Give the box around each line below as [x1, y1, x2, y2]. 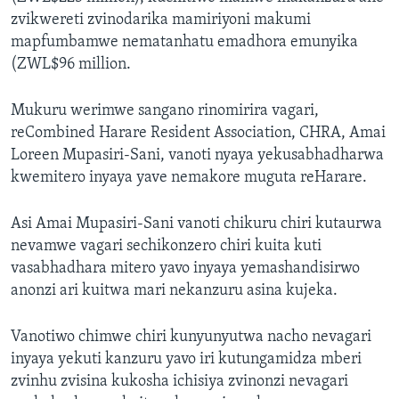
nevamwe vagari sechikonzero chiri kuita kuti [11, 238, 322, 256]
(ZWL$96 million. [11, 56, 131, 74]
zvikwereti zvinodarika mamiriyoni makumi [11, 12, 311, 29]
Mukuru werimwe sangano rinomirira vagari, [11, 102, 319, 120]
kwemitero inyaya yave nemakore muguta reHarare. [11, 169, 367, 187]
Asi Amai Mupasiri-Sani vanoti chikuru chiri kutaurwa [11, 216, 382, 233]
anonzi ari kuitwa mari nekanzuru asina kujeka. [11, 282, 338, 300]
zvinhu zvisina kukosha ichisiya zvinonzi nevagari [11, 373, 348, 391]
